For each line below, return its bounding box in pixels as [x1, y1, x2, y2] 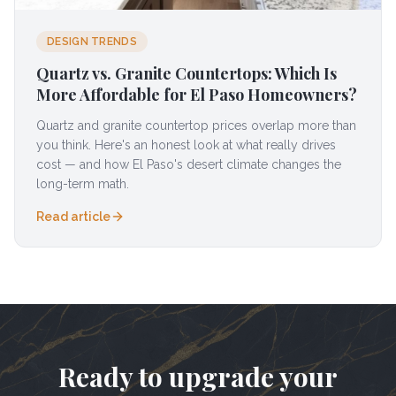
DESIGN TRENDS [47, 35, 137, 48]
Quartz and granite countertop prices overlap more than [36, 118, 356, 133]
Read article [36, 209, 110, 224]
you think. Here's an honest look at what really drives [36, 138, 336, 152]
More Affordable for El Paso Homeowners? [36, 84, 357, 105]
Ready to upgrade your [58, 359, 338, 394]
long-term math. [36, 177, 129, 191]
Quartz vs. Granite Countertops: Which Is [36, 63, 337, 84]
